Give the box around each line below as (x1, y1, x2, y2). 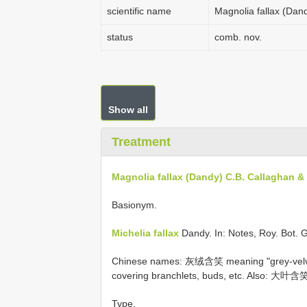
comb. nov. (214, 32, 262, 42)
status (107, 32, 133, 42)
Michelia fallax (112, 227, 179, 238)
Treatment (112, 135, 171, 149)
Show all (108, 104, 148, 115)
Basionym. (112, 199, 157, 210)
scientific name (107, 5, 171, 16)
